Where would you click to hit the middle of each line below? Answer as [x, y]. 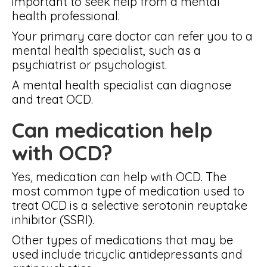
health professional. [66, 16]
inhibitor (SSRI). [53, 220]
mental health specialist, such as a [106, 50]
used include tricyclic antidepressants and [127, 254]
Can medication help [112, 130]
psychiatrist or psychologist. [89, 65]
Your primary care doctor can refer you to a [132, 36]
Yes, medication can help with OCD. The [119, 177]
